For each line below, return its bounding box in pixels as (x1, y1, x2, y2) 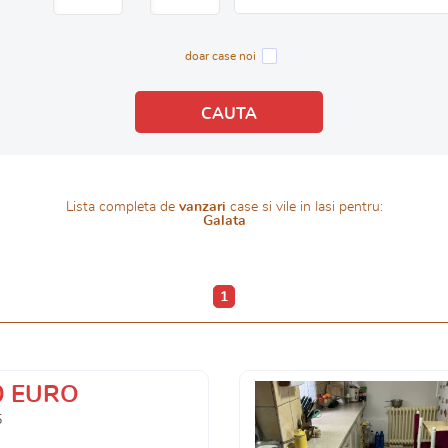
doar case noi (184, 50, 256, 62)
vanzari (178, 200, 226, 214)
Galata (202, 214, 246, 228)
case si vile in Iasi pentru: (225, 200, 383, 214)
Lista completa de (65, 200, 179, 214)
